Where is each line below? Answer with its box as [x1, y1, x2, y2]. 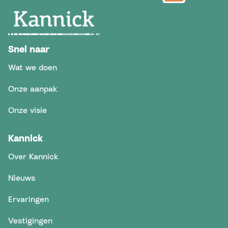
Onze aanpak [8, 83, 57, 94]
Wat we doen [8, 62, 57, 73]
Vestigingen [8, 215, 52, 225]
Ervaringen [8, 193, 49, 204]
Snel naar [8, 43, 49, 55]
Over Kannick [8, 151, 58, 161]
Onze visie [8, 105, 47, 116]
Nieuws [8, 172, 35, 183]
